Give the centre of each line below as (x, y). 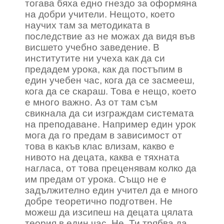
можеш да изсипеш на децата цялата (109, 212)
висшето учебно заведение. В (92, 47)
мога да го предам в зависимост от (103, 135)
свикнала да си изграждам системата (109, 113)
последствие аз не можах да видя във (110, 36)
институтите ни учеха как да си (95, 58)
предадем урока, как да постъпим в (104, 69)
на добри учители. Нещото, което (100, 14)
